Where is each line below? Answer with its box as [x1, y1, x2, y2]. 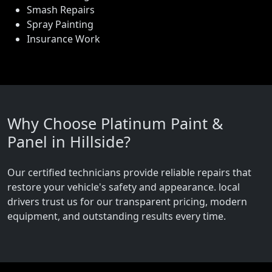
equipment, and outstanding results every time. [7, 209, 226, 223]
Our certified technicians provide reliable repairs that [7, 166, 251, 180]
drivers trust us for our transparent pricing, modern [7, 195, 247, 209]
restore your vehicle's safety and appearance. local [7, 180, 240, 194]
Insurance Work [27, 32, 100, 46]
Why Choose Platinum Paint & [7, 113, 223, 134]
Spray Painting [27, 18, 93, 32]
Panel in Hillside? [7, 131, 131, 152]
